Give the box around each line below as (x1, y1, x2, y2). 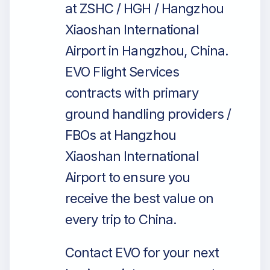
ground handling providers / (65, 106, 231, 122)
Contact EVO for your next (65, 245, 219, 260)
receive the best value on (65, 190, 213, 206)
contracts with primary (65, 85, 198, 101)
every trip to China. (65, 212, 177, 227)
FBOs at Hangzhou (65, 127, 176, 143)
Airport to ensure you (65, 169, 190, 185)
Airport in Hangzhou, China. (65, 43, 229, 58)
